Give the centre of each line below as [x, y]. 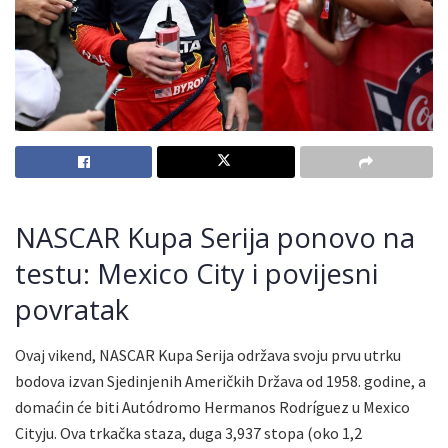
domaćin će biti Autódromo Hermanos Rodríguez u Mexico [212, 406]
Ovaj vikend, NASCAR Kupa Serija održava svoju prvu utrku [208, 354]
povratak [72, 310]
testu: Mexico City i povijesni [196, 274]
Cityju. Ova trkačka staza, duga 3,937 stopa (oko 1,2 [188, 432]
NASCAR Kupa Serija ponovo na [215, 238]
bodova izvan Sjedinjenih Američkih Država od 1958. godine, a [220, 380]
